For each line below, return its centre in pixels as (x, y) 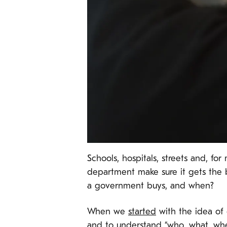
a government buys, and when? (150, 186)
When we (108, 212)
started (142, 212)
